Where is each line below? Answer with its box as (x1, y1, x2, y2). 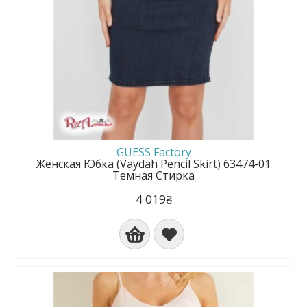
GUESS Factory (116, 145, 191, 160)
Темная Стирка (112, 168, 195, 183)
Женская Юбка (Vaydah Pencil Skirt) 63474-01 (36, 156, 271, 171)
